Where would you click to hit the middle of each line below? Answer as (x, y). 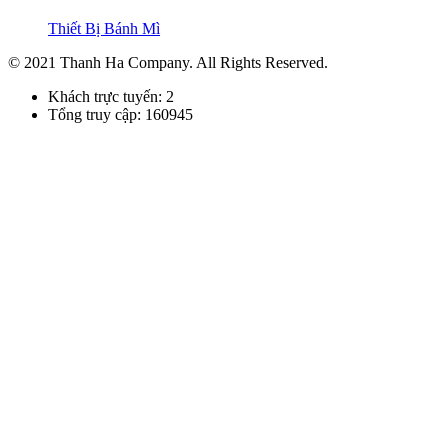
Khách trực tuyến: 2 (111, 97)
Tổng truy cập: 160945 (120, 115)
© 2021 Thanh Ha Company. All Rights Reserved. (168, 63)
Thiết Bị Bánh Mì (104, 29)
